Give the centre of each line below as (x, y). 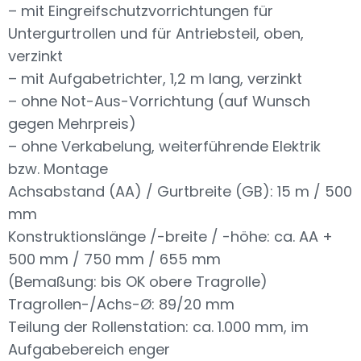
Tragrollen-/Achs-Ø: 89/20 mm (121, 304)
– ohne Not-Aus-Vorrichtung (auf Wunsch (159, 101)
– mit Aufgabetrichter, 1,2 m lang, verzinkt (155, 79)
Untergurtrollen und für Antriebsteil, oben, (156, 33)
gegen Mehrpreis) (72, 124)
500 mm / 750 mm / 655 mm (114, 259)
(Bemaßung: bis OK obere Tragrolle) (138, 282)
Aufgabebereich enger (89, 349)
